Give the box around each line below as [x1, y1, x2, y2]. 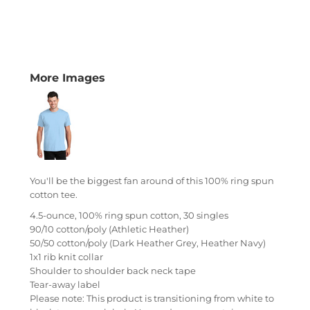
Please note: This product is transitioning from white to [30, 293, 274, 304]
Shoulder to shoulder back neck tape [30, 265, 196, 276]
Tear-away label [30, 279, 100, 290]
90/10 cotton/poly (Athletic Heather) [30, 224, 189, 235]
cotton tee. [30, 189, 77, 200]
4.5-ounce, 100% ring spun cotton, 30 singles [30, 210, 228, 221]
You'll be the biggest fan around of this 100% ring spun [30, 175, 274, 186]
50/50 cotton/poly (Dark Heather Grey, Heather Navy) [30, 237, 266, 248]
